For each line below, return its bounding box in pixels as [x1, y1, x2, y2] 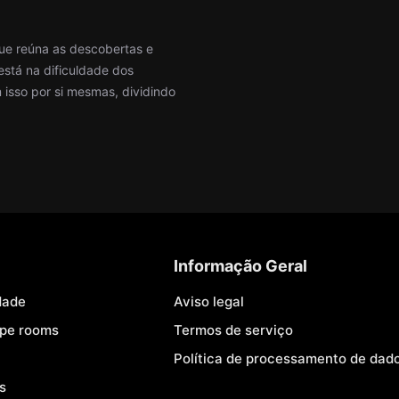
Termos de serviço [174, 322, 294, 338]
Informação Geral [174, 256, 308, 275]
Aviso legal [174, 293, 245, 310]
